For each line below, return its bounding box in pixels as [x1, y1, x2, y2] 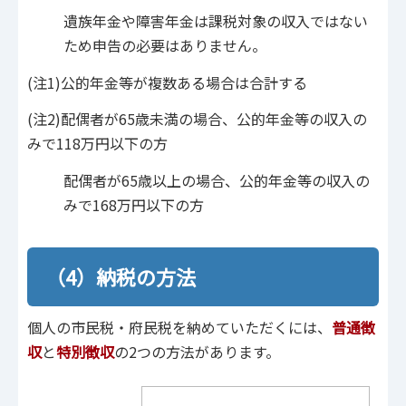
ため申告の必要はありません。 [63, 34, 266, 57]
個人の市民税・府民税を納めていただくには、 [27, 316, 332, 339]
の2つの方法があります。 [114, 341, 280, 363]
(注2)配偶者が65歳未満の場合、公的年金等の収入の [27, 108, 367, 130]
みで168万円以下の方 [63, 193, 204, 216]
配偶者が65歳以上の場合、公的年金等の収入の [63, 169, 370, 191]
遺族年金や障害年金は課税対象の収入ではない [63, 10, 368, 33]
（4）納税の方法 [45, 262, 196, 292]
